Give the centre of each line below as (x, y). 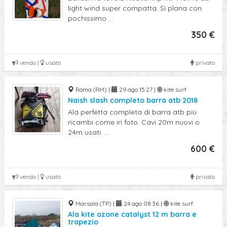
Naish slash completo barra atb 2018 (133, 100)
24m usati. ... (88, 132)
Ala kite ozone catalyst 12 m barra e (132, 214)
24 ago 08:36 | (143, 203)
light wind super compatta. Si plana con (135, 8)
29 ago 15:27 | (137, 89)
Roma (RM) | (93, 89)
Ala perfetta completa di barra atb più (132, 112)
